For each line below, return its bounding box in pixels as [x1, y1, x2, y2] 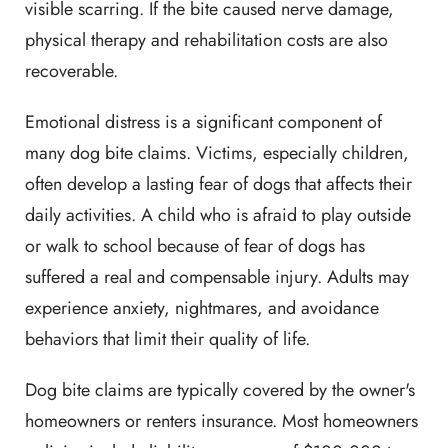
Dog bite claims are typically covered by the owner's [25, 377, 415, 403]
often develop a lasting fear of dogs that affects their [25, 171, 412, 197]
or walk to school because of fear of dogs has [25, 233, 365, 259]
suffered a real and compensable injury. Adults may [25, 264, 409, 290]
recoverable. [25, 58, 118, 84]
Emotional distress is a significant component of [25, 109, 382, 135]
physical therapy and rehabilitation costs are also [25, 27, 388, 53]
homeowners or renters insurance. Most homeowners [25, 408, 418, 434]
